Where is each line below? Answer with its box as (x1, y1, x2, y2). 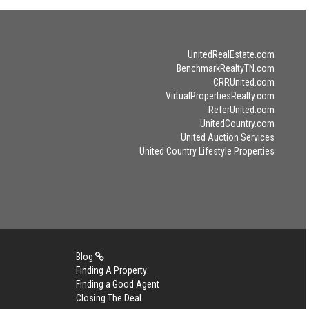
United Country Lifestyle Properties (139, 146, 275, 157)
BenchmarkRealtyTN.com (176, 63, 275, 74)
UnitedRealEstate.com (187, 49, 275, 60)
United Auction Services (180, 132, 275, 143)
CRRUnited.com (212, 77, 275, 88)
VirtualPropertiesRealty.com (165, 90, 275, 101)
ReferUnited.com (208, 104, 275, 115)
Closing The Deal (75, 292, 141, 303)
